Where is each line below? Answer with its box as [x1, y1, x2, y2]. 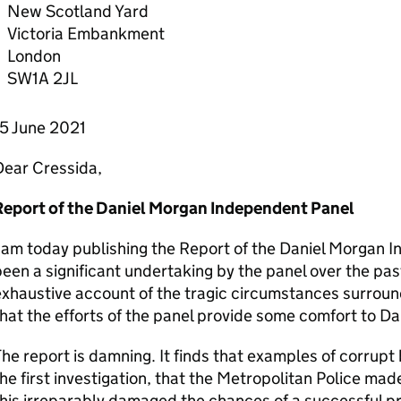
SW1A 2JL [6, 68, 78, 89]
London [6, 46, 61, 66]
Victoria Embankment [6, 23, 165, 44]
